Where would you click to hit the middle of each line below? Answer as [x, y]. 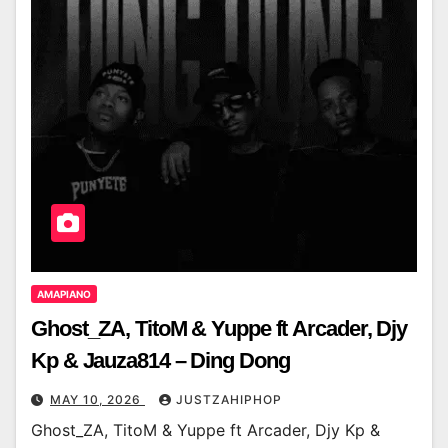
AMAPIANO [64, 294]
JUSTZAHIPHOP [229, 400]
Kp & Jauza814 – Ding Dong [160, 361]
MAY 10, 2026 [97, 400]
